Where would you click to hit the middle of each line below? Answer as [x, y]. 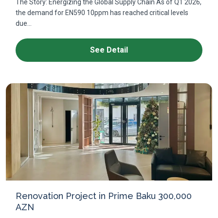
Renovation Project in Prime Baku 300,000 [104, 196]
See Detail [109, 50]
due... [24, 23]
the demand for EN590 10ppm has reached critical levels [102, 13]
